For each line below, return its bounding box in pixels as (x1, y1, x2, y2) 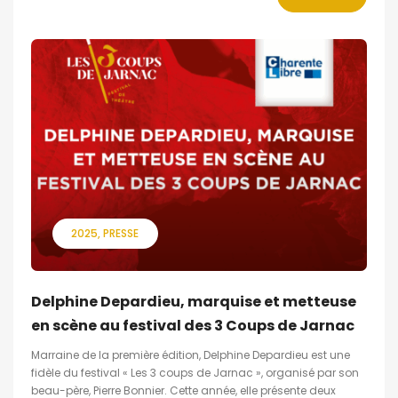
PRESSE (103, 225, 139, 241)
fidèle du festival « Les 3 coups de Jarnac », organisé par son (31, 364, 359, 380)
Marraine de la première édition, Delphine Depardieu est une (31, 346, 350, 362)
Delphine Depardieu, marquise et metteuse (31, 291, 356, 312)
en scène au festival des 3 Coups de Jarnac (31, 314, 354, 336)
